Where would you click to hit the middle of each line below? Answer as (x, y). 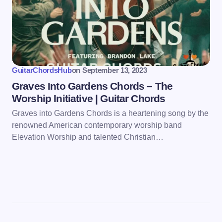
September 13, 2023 (114, 70)
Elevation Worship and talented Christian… (88, 137)
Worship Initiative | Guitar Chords (89, 99)
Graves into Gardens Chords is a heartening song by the (110, 113)
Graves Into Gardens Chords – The (92, 86)
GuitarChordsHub (42, 70)
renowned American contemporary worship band (97, 125)
